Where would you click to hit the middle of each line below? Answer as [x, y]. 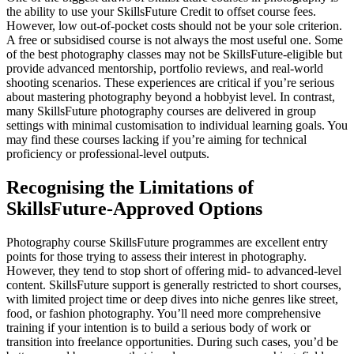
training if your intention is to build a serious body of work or [158, 328]
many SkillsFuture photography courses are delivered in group [161, 111]
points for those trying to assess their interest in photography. [156, 257]
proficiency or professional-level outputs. [108, 154]
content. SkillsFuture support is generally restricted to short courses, [174, 285]
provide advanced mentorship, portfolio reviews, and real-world [165, 69]
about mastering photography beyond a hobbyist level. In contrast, [171, 97]
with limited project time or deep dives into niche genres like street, [172, 299]
